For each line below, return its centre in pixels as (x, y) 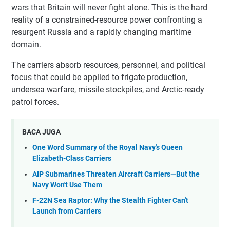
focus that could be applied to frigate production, (99, 78)
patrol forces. (35, 102)
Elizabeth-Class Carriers (72, 159)
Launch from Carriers (67, 212)
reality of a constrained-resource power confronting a (107, 20)
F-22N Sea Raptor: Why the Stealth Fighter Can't (110, 201)
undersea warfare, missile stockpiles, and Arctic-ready (108, 90)
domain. (26, 45)
